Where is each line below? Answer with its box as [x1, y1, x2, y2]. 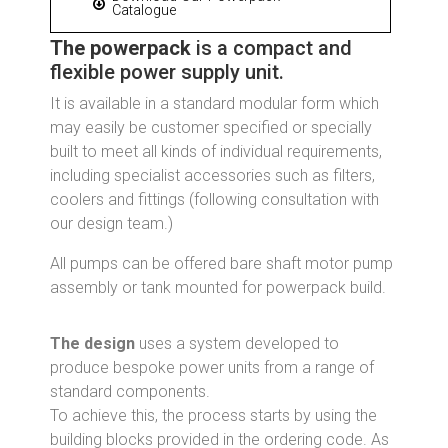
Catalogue [112, 2, 177, 20]
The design [50, 334, 139, 354]
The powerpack [50, 36, 191, 61]
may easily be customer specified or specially [50, 118, 372, 138]
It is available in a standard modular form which [50, 94, 379, 114]
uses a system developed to [139, 334, 339, 354]
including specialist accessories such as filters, [50, 166, 375, 186]
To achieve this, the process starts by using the [50, 406, 377, 426]
